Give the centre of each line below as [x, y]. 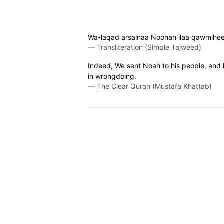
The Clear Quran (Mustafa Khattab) [154, 86]
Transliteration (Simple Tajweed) [149, 47]
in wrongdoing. [112, 76]
